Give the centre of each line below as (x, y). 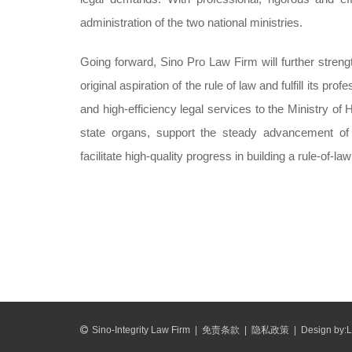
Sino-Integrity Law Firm (141, 330)
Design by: (324, 330)
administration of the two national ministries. (191, 22)
